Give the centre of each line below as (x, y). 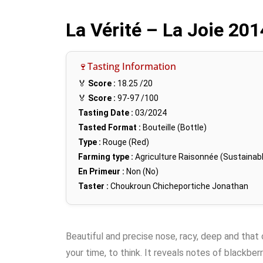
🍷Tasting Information (127, 67)
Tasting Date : (106, 113)
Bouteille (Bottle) (174, 128)
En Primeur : (101, 172)
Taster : (93, 186)
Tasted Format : (109, 128)
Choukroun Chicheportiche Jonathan (179, 186)
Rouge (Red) (125, 142)
